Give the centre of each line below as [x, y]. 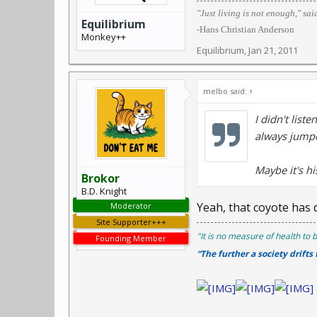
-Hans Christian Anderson [246, 29]
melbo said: [226, 91]
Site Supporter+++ [131, 222]
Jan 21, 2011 [273, 50]
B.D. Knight [104, 191]
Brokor [100, 178]
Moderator [131, 206]
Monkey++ [104, 37]
